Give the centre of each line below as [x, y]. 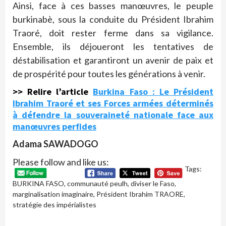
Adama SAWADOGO [55, 144]
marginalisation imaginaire [53, 194]
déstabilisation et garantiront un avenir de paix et [113, 60]
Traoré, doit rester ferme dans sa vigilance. [113, 33]
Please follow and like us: [61, 162]
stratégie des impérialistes [54, 205]
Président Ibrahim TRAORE [140, 194]
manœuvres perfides [54, 126]
